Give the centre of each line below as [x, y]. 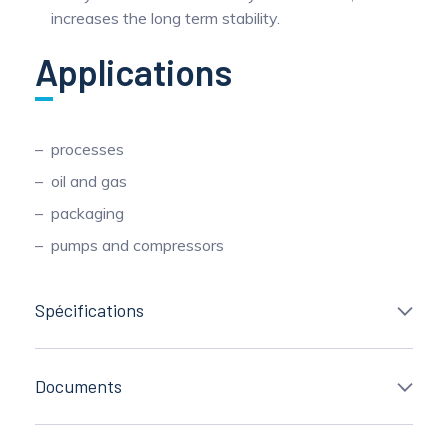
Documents [78, 386]
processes [87, 149]
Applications [133, 71]
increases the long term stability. [165, 18]
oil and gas [89, 181]
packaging [87, 213]
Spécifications [89, 310]
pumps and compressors [137, 245]
